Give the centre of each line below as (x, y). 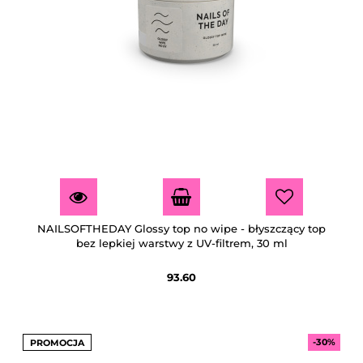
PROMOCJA (57, 342)
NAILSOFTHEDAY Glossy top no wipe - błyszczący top (181, 228)
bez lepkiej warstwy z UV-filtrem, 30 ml (181, 243)
